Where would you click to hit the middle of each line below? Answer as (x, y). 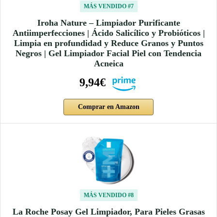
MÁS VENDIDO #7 (108, 6)
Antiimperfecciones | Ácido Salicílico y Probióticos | (108, 33)
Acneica (108, 63)
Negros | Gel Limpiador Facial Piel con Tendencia (108, 53)
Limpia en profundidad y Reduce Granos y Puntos (108, 43)
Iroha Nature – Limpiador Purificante (108, 23)
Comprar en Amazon (108, 107)
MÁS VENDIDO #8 (108, 195)
